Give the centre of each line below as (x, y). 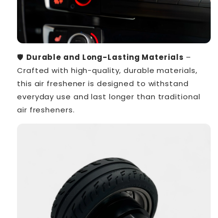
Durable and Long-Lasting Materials (105, 57)
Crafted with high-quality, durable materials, (107, 71)
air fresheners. (46, 110)
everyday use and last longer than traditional (109, 97)
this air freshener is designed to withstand (103, 84)
